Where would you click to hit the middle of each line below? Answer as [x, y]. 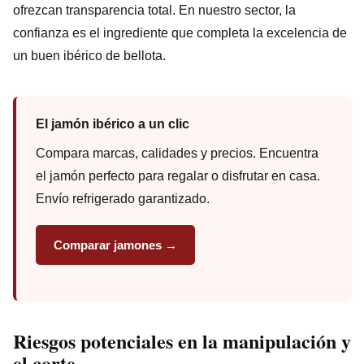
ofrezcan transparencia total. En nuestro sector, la [154, 10]
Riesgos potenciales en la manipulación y [182, 340]
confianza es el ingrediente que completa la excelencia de [180, 32]
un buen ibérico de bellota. [89, 55]
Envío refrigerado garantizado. [123, 198]
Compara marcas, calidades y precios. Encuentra [177, 153]
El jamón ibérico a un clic [113, 123]
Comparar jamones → [115, 245]
